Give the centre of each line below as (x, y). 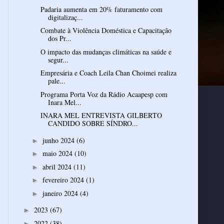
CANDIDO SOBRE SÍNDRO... (93, 123)
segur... (58, 59)
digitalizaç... (65, 17)
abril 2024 (58, 166)
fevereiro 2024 (64, 180)
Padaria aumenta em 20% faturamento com (101, 9)
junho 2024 (59, 140)
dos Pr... (59, 38)
